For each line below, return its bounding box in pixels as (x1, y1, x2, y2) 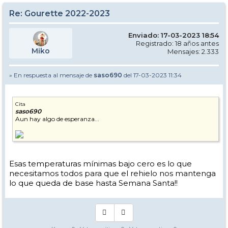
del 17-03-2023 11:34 (122, 71, 182, 79)
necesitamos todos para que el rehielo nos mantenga (9, 168, 216, 179)
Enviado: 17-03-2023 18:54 (128, 31, 219, 40)
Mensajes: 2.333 (167, 47, 219, 56)
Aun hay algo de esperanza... (15, 115, 99, 123)
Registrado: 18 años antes (136, 39, 219, 48)
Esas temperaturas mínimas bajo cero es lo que (9, 159, 192, 169)
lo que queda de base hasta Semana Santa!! (9, 178, 178, 188)
